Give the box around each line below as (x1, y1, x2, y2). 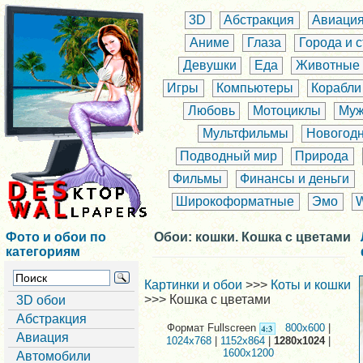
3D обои (16, 293, 66, 307)
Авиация (16, 331, 69, 344)
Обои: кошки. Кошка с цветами (154, 230, 351, 244)
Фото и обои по (6, 230, 106, 244)
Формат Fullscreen (167, 322, 259, 334)
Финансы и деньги (240, 172, 350, 186)
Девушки (183, 58, 237, 73)
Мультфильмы (203, 126, 288, 141)
